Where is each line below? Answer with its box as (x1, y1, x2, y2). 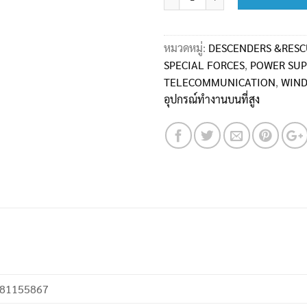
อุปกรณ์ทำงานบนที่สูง (164, 92, 260, 107)
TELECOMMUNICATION (164, 75, 275, 90)
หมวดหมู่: (164, 40, 208, 56)
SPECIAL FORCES (164, 58, 245, 73)
